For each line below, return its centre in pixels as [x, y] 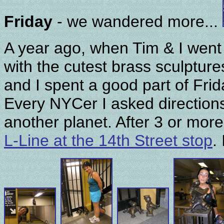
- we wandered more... [137, 21]
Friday [28, 21]
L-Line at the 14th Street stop [108, 140]
